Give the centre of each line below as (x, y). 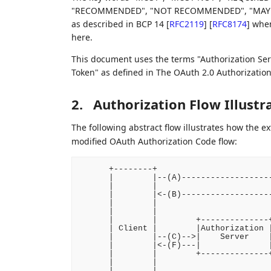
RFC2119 (186, 24)
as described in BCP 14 (119, 24)
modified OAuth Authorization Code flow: (154, 141)
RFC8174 (229, 24)
